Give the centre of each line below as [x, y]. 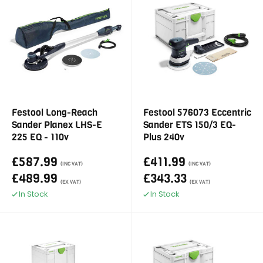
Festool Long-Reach [55, 112]
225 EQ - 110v [40, 137]
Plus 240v [164, 137]
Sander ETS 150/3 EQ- [190, 125]
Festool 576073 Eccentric [197, 112]
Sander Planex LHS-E [57, 125]
